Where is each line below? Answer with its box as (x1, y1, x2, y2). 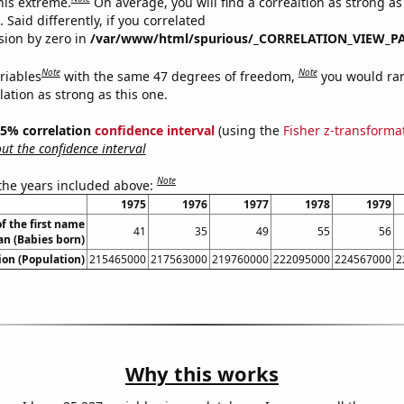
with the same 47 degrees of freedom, (63, 67, 298, 85)
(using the (214, 121, 283, 139)
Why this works (125, 360, 279, 388)
